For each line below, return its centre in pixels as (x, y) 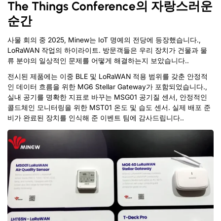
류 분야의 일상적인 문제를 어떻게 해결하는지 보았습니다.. (98, 60)
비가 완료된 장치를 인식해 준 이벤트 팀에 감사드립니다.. (96, 117)
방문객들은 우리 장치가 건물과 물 (154, 50)
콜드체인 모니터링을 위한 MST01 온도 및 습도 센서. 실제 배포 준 (109, 107)
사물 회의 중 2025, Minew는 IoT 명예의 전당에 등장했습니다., (104, 39)
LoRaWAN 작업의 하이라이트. (54, 50)
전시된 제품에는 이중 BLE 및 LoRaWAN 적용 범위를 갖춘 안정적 (108, 76)
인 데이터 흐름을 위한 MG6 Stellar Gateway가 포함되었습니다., (107, 86)
